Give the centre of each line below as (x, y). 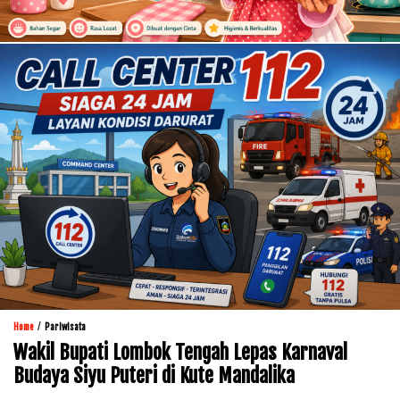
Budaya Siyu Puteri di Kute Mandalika (154, 376)
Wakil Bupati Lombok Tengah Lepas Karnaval (180, 353)
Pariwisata (65, 327)
